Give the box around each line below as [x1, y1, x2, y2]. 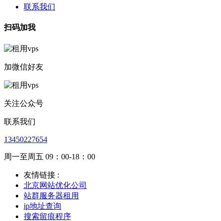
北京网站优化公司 [24, 181, 87, 189]
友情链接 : [24, 170, 59, 179]
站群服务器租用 [24, 191, 79, 200]
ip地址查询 [24, 201, 61, 210]
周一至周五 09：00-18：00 [4, 152, 95, 161]
